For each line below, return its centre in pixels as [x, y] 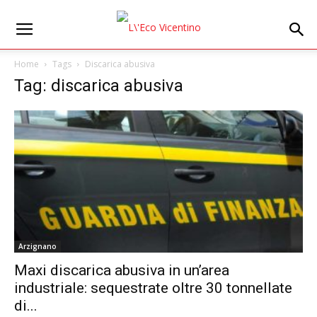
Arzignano [38, 247]
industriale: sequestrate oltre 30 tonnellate [153, 288]
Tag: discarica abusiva [99, 86]
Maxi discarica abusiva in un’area [122, 271]
